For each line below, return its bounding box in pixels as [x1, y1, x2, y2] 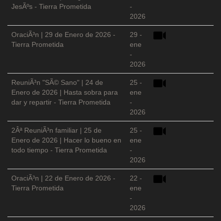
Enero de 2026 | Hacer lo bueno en [11, 136, 121, 145]
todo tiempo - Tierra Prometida [11, 146, 107, 154]
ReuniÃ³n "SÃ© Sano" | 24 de [11, 78, 103, 87]
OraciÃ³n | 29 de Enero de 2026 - [11, 31, 115, 39]
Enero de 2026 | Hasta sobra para [11, 88, 118, 97]
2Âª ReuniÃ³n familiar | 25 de [11, 126, 102, 135]
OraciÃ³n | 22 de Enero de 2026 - [11, 174, 115, 183]
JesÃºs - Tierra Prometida [11, 2, 91, 11]
